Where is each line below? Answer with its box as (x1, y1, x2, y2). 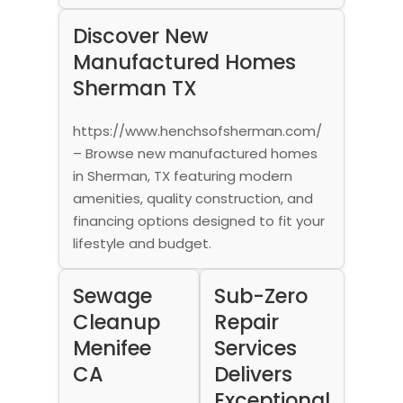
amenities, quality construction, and (72, 188, 313, 208)
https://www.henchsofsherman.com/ (72, 121, 322, 140)
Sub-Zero (214, 281, 309, 310)
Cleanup (72, 307, 160, 336)
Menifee (72, 333, 151, 363)
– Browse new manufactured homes (72, 143, 318, 163)
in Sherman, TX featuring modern (72, 166, 292, 185)
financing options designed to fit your (72, 210, 325, 230)
